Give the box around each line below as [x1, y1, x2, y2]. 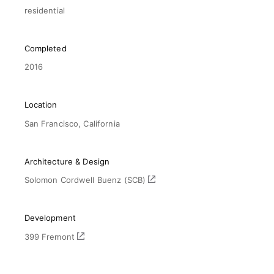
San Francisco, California [24, 118, 120, 128]
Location [24, 100, 57, 110]
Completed [24, 43, 67, 53]
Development [24, 213, 76, 223]
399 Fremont [24, 231, 78, 242]
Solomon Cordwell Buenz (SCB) [24, 175, 149, 185]
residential [24, 5, 65, 15]
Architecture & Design [24, 156, 110, 166]
